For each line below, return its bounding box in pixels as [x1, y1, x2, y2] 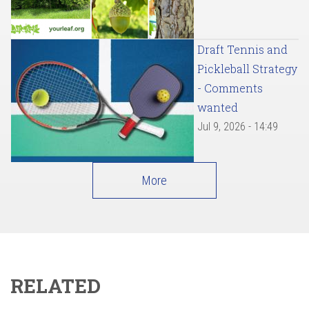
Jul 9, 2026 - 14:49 [197, 120, 278, 134]
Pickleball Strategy [197, 61, 297, 77]
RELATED [10, 273, 101, 299]
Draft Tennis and [197, 42, 288, 57]
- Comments [197, 81, 263, 96]
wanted [197, 100, 238, 115]
